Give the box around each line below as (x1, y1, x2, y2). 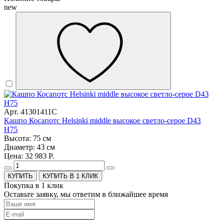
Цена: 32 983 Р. (4, 152, 54, 161)
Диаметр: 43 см (4, 143, 55, 152)
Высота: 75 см (4, 134, 51, 143)
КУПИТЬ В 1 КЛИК (43, 172, 98, 180)
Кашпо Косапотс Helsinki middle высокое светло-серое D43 (4, 116, 201, 125)
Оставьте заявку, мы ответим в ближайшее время (4, 190, 168, 199)
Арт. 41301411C (4, 108, 57, 116)
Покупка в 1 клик (4, 181, 63, 190)
